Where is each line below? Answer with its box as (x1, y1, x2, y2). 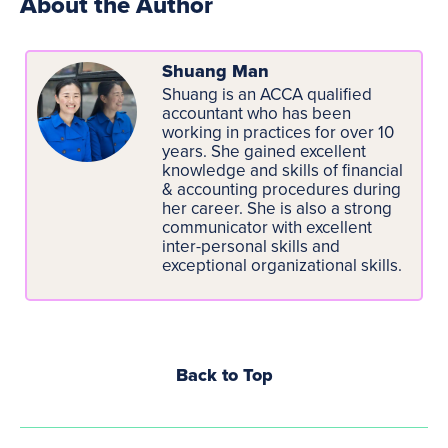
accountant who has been (162, 101, 351, 125)
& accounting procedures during (162, 177, 401, 201)
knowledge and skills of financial (162, 158, 403, 182)
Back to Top (175, 361, 273, 388)
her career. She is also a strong (162, 196, 392, 220)
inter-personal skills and (162, 234, 340, 258)
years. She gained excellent (162, 139, 366, 163)
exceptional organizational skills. (162, 253, 402, 277)
